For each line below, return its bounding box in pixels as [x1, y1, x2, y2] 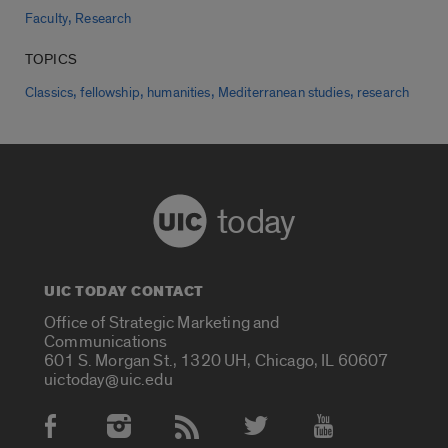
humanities [147, 85, 211, 102]
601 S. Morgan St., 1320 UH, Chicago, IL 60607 [44, 349, 389, 371]
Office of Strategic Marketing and [44, 311, 280, 333]
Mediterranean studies [217, 85, 350, 102]
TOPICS [25, 50, 77, 70]
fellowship [80, 85, 140, 102]
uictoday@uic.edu [44, 368, 173, 390]
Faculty [25, 11, 68, 28]
